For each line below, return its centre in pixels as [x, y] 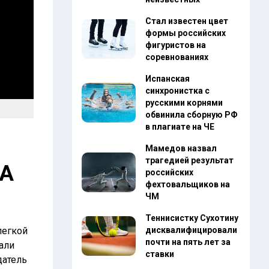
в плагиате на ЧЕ [180, 127]
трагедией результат [189, 160]
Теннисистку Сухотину [192, 218]
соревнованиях [177, 57]
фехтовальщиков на [187, 184]
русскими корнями [184, 103]
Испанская [167, 79]
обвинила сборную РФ [191, 115]
